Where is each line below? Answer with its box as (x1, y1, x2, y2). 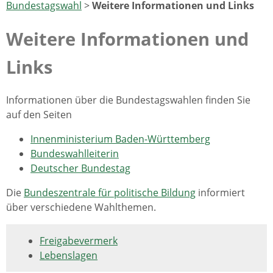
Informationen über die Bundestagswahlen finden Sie (6, 93, 250, 107)
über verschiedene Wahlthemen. (6, 200, 156, 214)
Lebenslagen (40, 249, 97, 263)
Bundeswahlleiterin (30, 147, 119, 161)
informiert (196, 186, 245, 200)
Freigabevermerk (40, 234, 118, 248)
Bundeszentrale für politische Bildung (24, 186, 196, 200)
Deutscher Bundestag (30, 161, 130, 175)
